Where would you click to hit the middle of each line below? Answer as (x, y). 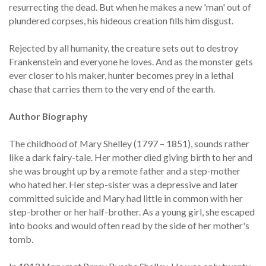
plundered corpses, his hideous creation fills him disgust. (121, 21)
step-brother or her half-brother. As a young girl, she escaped (132, 212)
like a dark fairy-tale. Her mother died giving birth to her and (131, 157)
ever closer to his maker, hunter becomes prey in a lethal (121, 75)
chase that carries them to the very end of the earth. (112, 89)
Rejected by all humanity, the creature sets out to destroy (123, 48)
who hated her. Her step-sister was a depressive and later (123, 185)
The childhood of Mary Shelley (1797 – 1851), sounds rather (129, 144)
